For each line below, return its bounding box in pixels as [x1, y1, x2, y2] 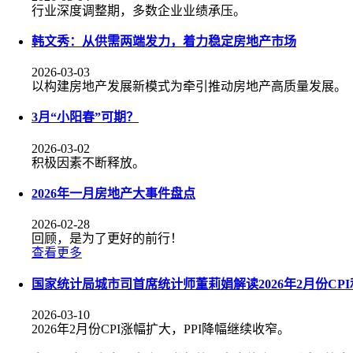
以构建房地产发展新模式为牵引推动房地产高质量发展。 [32, 80, 347, 94]
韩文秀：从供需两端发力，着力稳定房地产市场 [32, 34, 296, 48]
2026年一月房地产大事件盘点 [32, 186, 195, 200]
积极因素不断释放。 [32, 155, 145, 169]
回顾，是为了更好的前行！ [32, 232, 183, 246]
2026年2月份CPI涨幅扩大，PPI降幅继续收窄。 [32, 321, 290, 336]
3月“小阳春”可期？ [32, 110, 139, 124]
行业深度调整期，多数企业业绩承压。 [32, 3, 246, 17]
